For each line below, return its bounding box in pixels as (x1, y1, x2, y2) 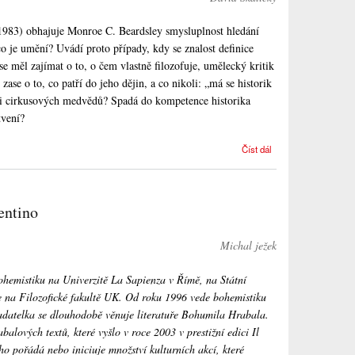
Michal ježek (220, 237, 277, 253)
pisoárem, (291, 154, 331, 167)
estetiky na (288, 221, 331, 235)
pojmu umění (279, 248, 331, 261)
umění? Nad (283, 181, 331, 194)
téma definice (277, 235, 331, 248)
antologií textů (276, 194, 331, 208)
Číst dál (242, 143, 273, 156)
